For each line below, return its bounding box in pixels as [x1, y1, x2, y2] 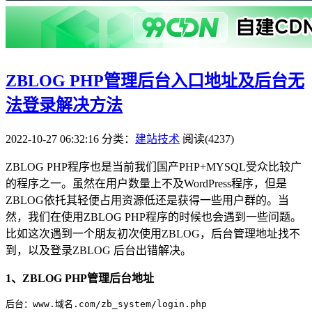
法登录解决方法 [6, 95, 123, 114]
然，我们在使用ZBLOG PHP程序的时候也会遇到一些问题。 [6, 210, 302, 223]
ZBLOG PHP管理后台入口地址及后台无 [6, 71, 304, 90]
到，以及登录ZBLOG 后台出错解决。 [6, 244, 192, 256]
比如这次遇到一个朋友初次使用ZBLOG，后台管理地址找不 [6, 227, 300, 240]
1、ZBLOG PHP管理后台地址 [6, 272, 154, 284]
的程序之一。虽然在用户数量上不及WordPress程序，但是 [6, 177, 287, 189]
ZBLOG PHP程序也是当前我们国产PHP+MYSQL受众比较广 [6, 160, 302, 173]
